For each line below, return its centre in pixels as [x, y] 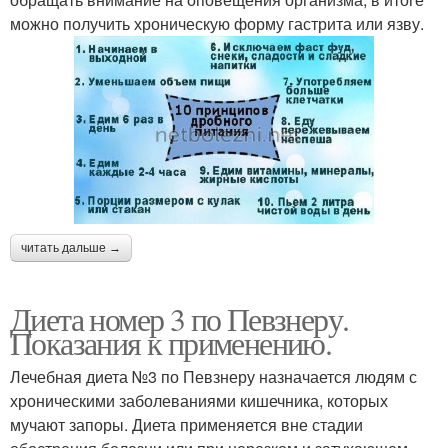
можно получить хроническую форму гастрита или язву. [217, 24]
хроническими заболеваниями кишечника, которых [199, 400]
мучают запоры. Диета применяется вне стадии [186, 424]
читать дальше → [71, 247]
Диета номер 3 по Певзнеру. [179, 318]
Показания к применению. [171, 342]
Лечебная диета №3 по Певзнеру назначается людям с [213, 376]
